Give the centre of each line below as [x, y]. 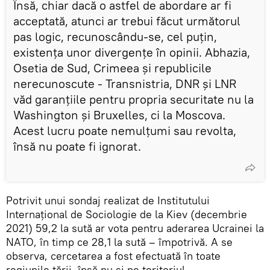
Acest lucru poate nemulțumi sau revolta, [125, 130]
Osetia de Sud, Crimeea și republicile [112, 67]
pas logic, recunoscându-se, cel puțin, [115, 36]
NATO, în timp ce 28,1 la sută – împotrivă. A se [119, 242]
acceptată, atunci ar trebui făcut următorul [127, 20]
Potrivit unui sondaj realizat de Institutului [108, 200]
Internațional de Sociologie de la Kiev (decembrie [127, 214]
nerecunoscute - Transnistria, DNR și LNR [125, 83]
